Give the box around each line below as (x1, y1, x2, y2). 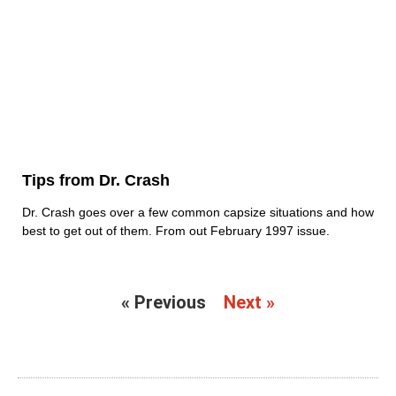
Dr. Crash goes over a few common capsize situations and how (22, 205, 374, 220)
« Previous (121, 292, 206, 314)
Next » (224, 292, 275, 314)
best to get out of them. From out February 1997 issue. (22, 224, 330, 239)
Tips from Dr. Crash (22, 171, 170, 190)
